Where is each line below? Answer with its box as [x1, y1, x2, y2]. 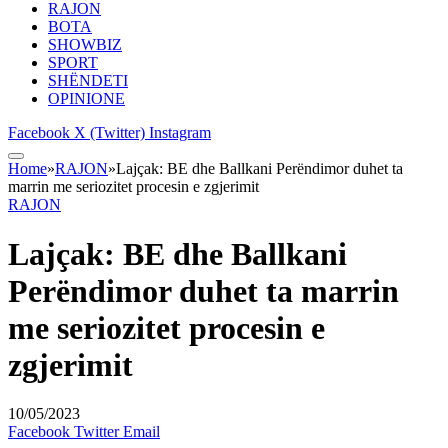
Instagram [149, 124, 211, 142]
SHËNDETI [48, 72, 128, 90]
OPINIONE [48, 90, 125, 108]
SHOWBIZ [48, 36, 122, 54]
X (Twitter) [74, 124, 145, 142]
